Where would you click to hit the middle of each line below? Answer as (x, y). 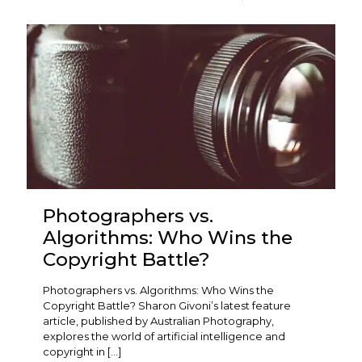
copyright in (74, 351)
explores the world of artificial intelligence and (164, 336)
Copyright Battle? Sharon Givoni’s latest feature (167, 305)
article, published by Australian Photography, (158, 320)
